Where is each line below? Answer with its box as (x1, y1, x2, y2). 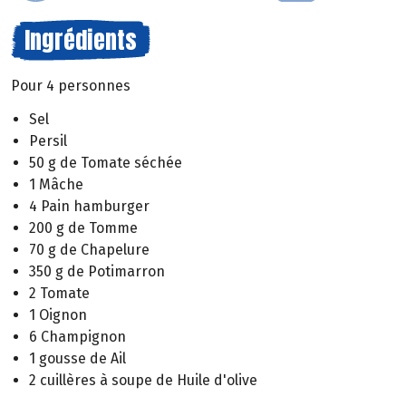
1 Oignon (29, 305, 87, 324)
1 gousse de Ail (29, 349, 126, 367)
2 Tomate (29, 284, 90, 302)
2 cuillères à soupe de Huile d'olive (29, 371, 257, 389)
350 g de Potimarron (29, 262, 165, 280)
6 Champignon (29, 327, 126, 345)
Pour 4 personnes (11, 77, 130, 94)
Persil (29, 131, 67, 150)
